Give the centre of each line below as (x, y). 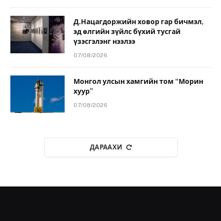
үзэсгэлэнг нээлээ (104, 41)
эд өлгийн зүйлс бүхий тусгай (127, 31)
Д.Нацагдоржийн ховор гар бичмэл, (139, 21)
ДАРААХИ (106, 147)
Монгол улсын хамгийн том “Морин (138, 81)
